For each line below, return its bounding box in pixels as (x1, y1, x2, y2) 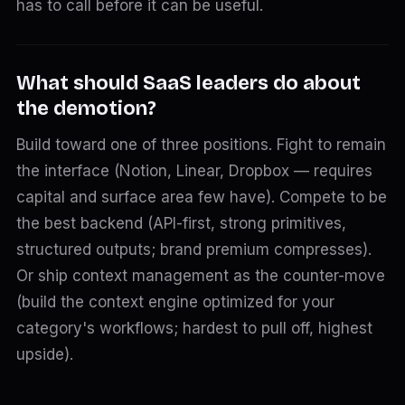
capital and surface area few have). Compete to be (15, 188, 387, 206)
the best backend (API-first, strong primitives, (15, 214, 346, 232)
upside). (15, 345, 73, 363)
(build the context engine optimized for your (15, 293, 334, 311)
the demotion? (15, 97, 156, 120)
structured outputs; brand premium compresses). (15, 240, 372, 259)
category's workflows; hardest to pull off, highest (15, 319, 372, 337)
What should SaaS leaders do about (15, 71, 361, 95)
